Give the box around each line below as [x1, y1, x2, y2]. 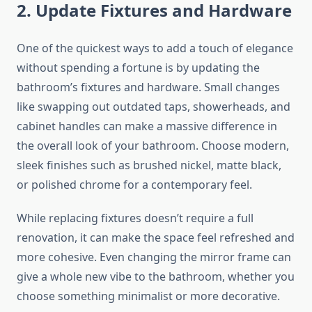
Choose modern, [201, 138, 289, 154]
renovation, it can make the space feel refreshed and [17, 230, 295, 246]
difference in [208, 118, 277, 134]
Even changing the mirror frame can [100, 249, 291, 265]
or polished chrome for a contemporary [17, 177, 227, 193]
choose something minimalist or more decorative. [17, 288, 280, 304]
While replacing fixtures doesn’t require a [17, 210, 237, 226]
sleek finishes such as [17, 157, 133, 173]
